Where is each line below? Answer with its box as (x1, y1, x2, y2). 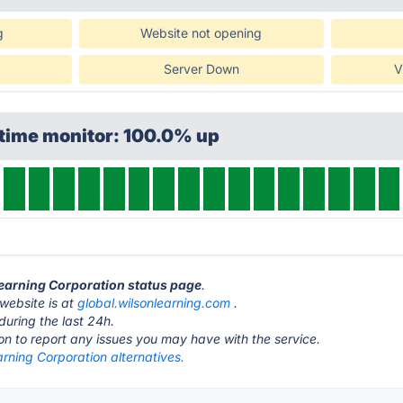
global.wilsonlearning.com (77, 295, 231, 310)
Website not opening (140, 25, 263, 40)
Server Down (163, 61, 239, 76)
